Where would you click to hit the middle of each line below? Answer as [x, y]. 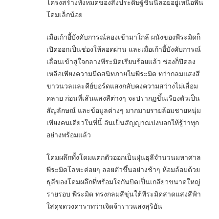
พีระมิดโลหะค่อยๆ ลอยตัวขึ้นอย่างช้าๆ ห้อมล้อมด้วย [123, 169]
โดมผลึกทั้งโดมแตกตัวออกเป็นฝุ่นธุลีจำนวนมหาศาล [124, 157]
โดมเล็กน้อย [65, 14]
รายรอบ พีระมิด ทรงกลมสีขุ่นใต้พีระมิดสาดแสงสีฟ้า [124, 193]
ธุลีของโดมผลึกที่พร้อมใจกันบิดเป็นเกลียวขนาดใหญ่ [123, 181]
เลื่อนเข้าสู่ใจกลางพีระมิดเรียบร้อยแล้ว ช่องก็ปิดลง [121, 61]
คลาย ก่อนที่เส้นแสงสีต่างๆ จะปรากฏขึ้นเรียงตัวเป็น [123, 98]
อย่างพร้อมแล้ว [69, 134]
